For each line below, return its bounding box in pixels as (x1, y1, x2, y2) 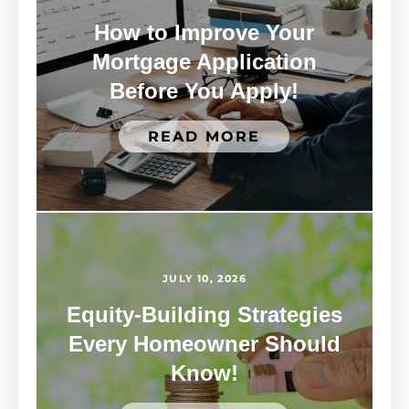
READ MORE (148, 128, 261, 146)
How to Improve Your (94, 20, 315, 46)
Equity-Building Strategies (66, 302, 342, 328)
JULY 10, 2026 (162, 272, 247, 286)
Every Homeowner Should (68, 331, 341, 357)
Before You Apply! (110, 79, 299, 104)
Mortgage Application (91, 49, 317, 75)
